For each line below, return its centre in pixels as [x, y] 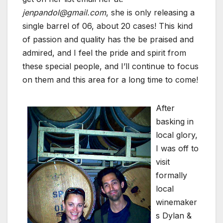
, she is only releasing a [150, 13]
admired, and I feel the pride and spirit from [104, 53]
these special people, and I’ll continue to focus [111, 66]
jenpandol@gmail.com [64, 13]
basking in [175, 122]
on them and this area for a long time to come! [110, 80]
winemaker [176, 202]
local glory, [177, 135]
